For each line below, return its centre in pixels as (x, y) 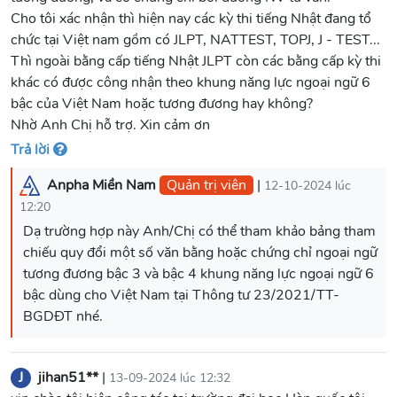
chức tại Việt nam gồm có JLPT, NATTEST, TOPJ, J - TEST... (195, 39)
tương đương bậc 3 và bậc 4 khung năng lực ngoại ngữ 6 (198, 274)
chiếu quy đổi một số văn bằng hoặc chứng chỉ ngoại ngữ (200, 253)
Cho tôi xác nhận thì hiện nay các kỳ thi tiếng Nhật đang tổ (191, 18)
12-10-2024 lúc (307, 185)
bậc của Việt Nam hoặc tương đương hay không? (162, 103)
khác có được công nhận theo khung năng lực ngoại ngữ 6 (191, 82)
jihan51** (68, 378)
